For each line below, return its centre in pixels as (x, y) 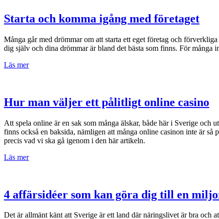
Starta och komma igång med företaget (102, 18)
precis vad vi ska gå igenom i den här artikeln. (75, 140)
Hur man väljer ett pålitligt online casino (107, 102)
